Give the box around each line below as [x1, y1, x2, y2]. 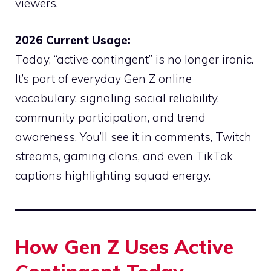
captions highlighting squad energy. [15, 168, 211, 183]
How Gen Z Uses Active [15, 234, 233, 259]
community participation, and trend [15, 109, 206, 125]
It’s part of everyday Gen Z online [15, 71, 192, 86]
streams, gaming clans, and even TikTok [15, 148, 233, 163]
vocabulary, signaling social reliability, [15, 90, 219, 105]
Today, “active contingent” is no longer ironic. [15, 51, 253, 67]
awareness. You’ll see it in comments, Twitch [15, 129, 252, 144]
